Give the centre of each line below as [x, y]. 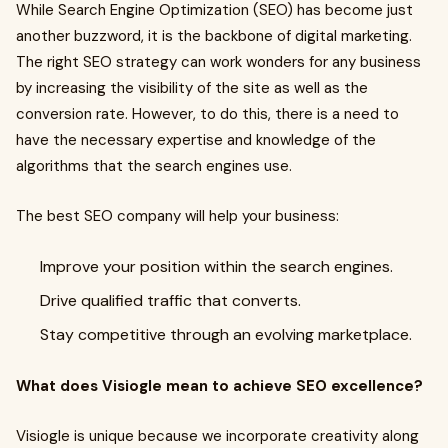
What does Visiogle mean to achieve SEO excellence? [219, 386]
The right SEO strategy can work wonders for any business [218, 62]
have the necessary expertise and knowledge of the [196, 140]
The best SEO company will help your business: [177, 216]
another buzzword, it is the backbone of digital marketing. [214, 36]
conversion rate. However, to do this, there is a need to [207, 114]
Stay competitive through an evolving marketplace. [226, 334]
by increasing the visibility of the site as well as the [192, 88]
